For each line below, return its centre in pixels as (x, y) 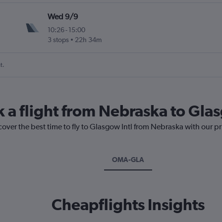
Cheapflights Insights (128, 205)
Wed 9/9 (63, 17)
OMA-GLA (128, 160)
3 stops (58, 40)
